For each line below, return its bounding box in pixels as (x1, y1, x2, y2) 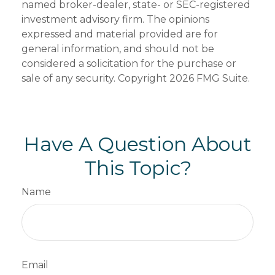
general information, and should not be (21, 43, 214, 55)
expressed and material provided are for (21, 28, 218, 41)
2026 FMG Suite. (169, 72, 250, 85)
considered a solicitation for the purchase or (21, 58, 236, 70)
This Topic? (83, 156, 192, 180)
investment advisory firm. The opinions (21, 14, 209, 26)
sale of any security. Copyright (21, 72, 169, 85)
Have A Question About (23, 132, 252, 157)
